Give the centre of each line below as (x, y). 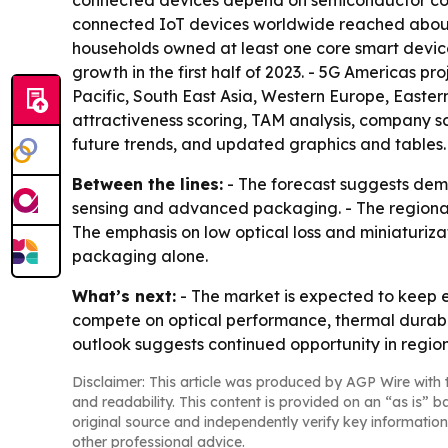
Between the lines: (147, 184)
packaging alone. (140, 256)
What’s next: (124, 296)
